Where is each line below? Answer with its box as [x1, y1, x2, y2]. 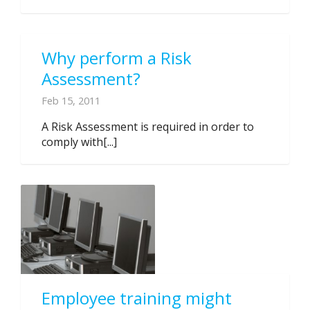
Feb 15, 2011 [42, 93, 100, 107]
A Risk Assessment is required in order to [42, 119, 254, 134]
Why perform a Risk [42, 46, 192, 69]
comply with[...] [42, 134, 117, 149]
